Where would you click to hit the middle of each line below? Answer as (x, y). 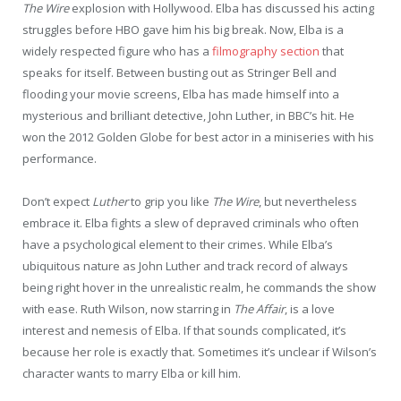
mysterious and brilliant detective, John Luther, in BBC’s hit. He (188, 115)
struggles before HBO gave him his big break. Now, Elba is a (183, 29)
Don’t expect (57, 201)
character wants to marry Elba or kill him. (132, 373)
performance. (60, 158)
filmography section (266, 51)
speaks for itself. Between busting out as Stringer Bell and (179, 72)
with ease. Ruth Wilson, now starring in (128, 308)
